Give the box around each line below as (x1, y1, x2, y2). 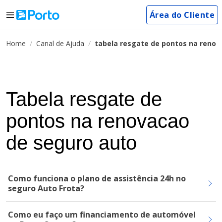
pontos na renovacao (6, 110, 189, 132)
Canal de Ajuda (36, 39, 84, 48)
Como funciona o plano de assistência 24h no (8, 173, 186, 184)
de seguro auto (6, 132, 137, 154)
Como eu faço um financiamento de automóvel (8, 209, 196, 220)
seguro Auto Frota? (8, 183, 84, 194)
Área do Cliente (150, 9, 215, 20)
